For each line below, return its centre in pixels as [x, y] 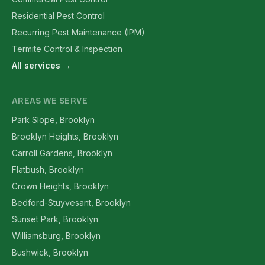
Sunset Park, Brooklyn [55, 219]
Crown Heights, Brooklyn [60, 186]
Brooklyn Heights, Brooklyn [65, 136]
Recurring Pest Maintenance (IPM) [78, 32]
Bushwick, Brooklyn [50, 252]
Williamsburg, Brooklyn [56, 236]
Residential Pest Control [58, 16]
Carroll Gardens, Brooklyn [62, 153]
